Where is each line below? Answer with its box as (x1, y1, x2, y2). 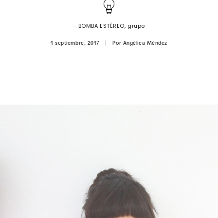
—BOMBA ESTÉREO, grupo (73, 21, 145, 30)
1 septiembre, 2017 (51, 39, 100, 46)
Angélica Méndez (123, 39, 167, 46)
